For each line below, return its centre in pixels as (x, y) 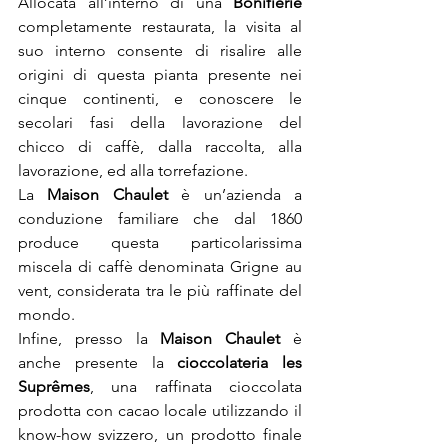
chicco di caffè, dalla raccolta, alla (160, 146)
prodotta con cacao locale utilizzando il (160, 410)
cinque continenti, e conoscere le (160, 98)
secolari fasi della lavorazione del (160, 122)
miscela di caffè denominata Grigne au (160, 266)
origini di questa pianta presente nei (160, 74)
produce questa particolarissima (160, 242)
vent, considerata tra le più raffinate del (160, 290)
